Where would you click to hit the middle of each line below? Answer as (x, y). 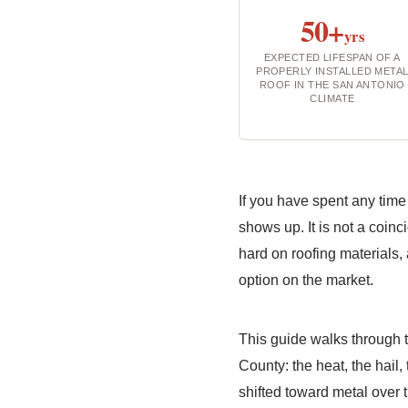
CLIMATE (332, 98)
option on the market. (306, 280)
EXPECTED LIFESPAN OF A (332, 57)
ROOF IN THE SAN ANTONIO (332, 85)
